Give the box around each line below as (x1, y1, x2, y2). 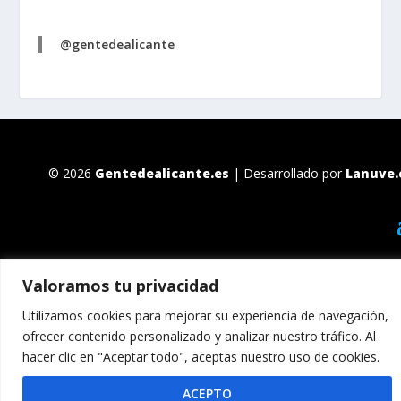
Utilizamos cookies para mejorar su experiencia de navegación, (22, 306, 388, 324)
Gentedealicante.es (95, 164, 229, 182)
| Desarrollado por (229, 164, 346, 182)
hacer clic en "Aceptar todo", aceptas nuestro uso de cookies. (22, 347, 380, 365)
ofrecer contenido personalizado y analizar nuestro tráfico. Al (22, 327, 376, 345)
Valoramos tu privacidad (22, 274, 218, 296)
